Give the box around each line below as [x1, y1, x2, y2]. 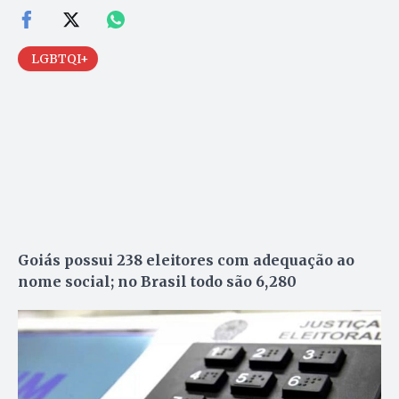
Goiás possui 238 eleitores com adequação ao [18, 250, 354, 269]
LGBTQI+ [31, 50, 89, 67]
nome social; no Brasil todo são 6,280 [18, 272, 300, 290]
